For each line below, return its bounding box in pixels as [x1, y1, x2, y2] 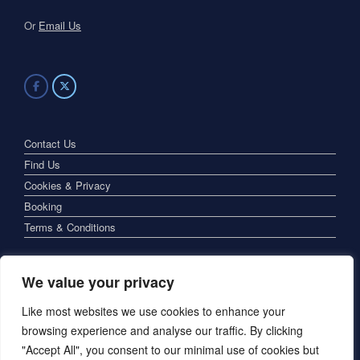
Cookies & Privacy [24, 178, 111, 194]
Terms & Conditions [24, 219, 116, 235]
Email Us [39, 17, 81, 33]
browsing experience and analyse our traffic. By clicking [22, 322, 303, 338]
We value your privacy [22, 272, 174, 292]
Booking [24, 198, 62, 215]
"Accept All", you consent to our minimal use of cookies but [22, 342, 319, 358]
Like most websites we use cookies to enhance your [22, 303, 285, 319]
